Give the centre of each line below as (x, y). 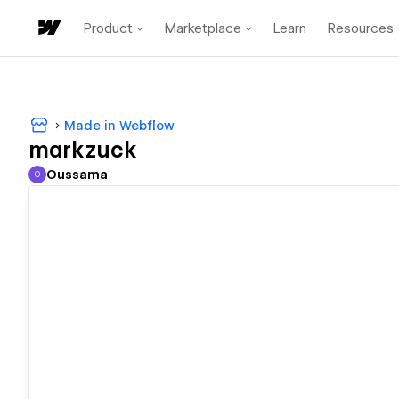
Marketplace (203, 28)
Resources (361, 28)
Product (108, 28)
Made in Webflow (119, 125)
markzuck (83, 151)
